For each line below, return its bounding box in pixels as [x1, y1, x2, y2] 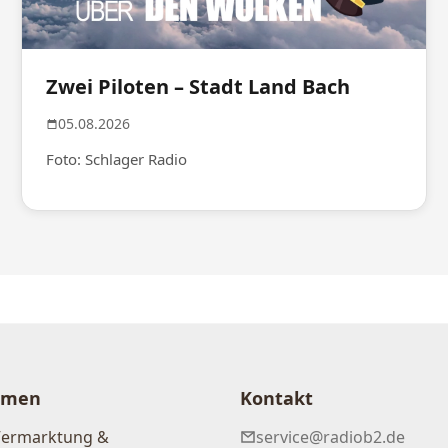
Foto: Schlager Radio [46, 149, 188, 170]
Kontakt [240, 385, 313, 410]
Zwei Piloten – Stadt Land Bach [46, 73, 351, 101]
